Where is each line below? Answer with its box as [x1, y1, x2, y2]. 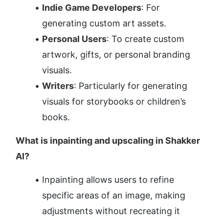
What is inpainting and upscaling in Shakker [16, 135, 200, 146]
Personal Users [42, 34, 107, 44]
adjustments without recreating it [42, 206, 180, 217]
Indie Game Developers [42, 2, 141, 13]
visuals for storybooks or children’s [42, 96, 186, 107]
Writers [42, 81, 74, 91]
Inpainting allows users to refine [42, 175, 174, 185]
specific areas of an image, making [42, 190, 185, 201]
